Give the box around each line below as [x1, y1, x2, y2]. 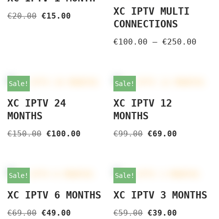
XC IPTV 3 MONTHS [113, 189, 208, 201]
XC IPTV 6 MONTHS [7, 189, 101, 201]
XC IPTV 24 [7, 97, 66, 109]
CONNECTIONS [113, 18, 178, 30]
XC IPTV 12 [113, 97, 173, 109]
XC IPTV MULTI [113, 5, 190, 18]
